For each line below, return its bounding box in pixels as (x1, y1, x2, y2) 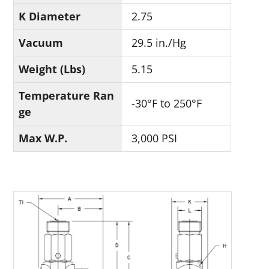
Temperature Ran (19, 88, 115, 103)
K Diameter (19, 9, 81, 23)
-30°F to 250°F (131, 96, 202, 110)
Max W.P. (19, 131, 68, 145)
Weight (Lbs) (19, 62, 86, 76)
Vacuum (19, 35, 64, 50)
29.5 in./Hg (131, 35, 187, 50)
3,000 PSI (131, 131, 178, 145)
